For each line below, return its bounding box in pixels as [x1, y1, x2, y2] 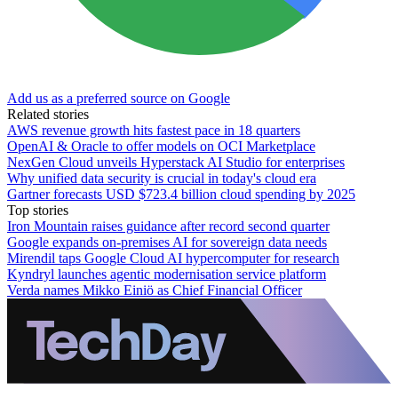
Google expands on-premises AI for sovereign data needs [7, 235, 327, 251]
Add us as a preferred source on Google [7, 91, 230, 107]
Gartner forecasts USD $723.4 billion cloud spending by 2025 [7, 187, 355, 203]
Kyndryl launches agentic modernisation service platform [7, 267, 326, 283]
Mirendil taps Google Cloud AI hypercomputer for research [7, 251, 339, 267]
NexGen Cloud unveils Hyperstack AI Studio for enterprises [7, 155, 345, 171]
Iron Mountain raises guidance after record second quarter [7, 219, 330, 235]
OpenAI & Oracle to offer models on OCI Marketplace [7, 139, 315, 155]
